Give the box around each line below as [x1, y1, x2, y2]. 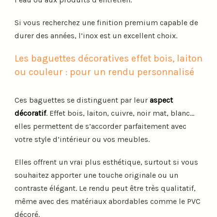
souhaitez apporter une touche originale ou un [15, 170, 178, 180]
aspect [150, 95, 173, 105]
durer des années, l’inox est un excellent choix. [15, 31, 177, 40]
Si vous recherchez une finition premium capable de [15, 17, 198, 27]
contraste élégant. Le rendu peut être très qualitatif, [15, 183, 196, 193]
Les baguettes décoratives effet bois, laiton [15, 52, 202, 64]
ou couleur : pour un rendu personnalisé [15, 66, 194, 77]
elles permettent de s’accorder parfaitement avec [15, 121, 186, 131]
